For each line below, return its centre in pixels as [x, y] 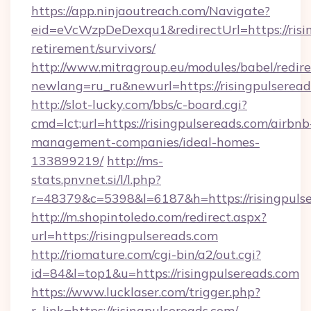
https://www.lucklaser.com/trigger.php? [146, 292]
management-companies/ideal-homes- [145, 142]
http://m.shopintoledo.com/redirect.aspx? [149, 217]
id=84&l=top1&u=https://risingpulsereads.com [165, 273]
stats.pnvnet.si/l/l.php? [96, 179]
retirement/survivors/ [93, 48]
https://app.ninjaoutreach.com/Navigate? [151, 11]
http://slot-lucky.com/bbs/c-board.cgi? [139, 104]
